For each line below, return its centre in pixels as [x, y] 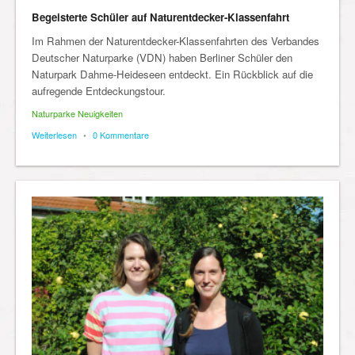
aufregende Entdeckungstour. [99, 90]
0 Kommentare [121, 134]
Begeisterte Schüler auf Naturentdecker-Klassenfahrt [160, 17]
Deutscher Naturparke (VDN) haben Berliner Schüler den [162, 57]
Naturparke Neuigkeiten [77, 113]
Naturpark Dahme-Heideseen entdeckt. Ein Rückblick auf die [172, 74]
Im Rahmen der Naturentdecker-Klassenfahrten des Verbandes [176, 40]
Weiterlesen [54, 134]
